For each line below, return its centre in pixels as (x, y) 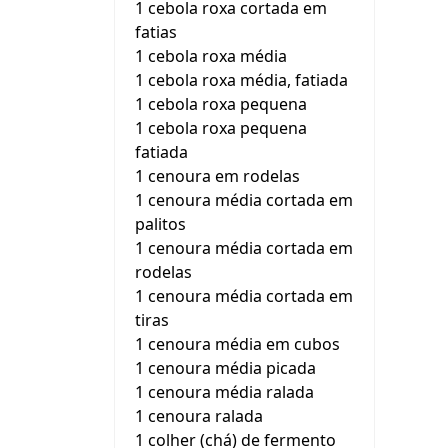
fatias (156, 32)
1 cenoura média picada (225, 368)
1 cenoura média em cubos (237, 344)
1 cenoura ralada (199, 416)
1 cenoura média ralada (224, 392)
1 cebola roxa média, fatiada (241, 80)
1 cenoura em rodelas (217, 176)
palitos (160, 224)
